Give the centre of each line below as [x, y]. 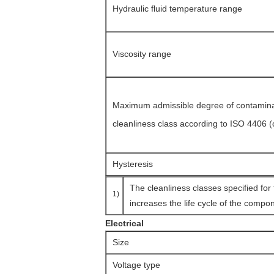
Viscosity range [142, 54]
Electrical [124, 223]
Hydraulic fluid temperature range [177, 9]
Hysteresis [133, 164]
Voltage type [136, 265]
